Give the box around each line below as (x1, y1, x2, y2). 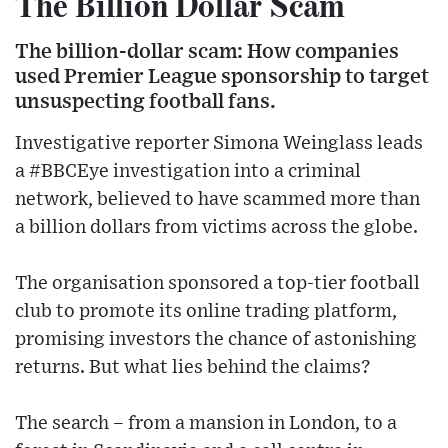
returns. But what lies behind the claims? (15, 358, 371, 378)
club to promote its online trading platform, (15, 302, 397, 322)
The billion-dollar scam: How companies (15, 41, 399, 63)
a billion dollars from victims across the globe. (15, 218, 418, 238)
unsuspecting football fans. (15, 91, 276, 113)
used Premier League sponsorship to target (15, 66, 429, 88)
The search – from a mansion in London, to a (15, 414, 397, 434)
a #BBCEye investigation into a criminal (15, 162, 361, 182)
